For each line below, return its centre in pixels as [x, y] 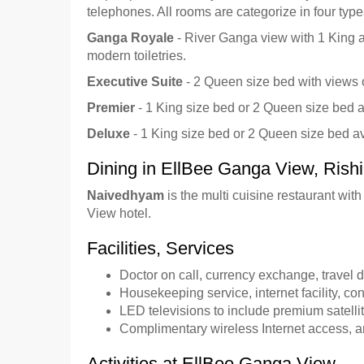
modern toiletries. [136, 56]
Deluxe [108, 134]
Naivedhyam [127, 195]
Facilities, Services [160, 248]
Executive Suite [135, 82]
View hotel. [119, 213]
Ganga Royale [130, 38]
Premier [111, 108]
